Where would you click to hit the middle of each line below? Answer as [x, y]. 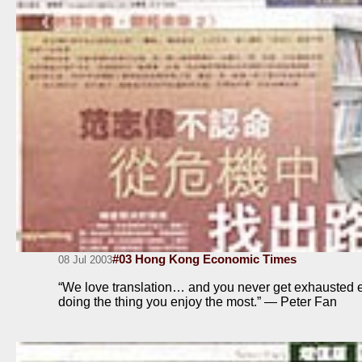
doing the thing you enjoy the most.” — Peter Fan [198, 302]
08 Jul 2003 [85, 260]
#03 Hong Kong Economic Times [204, 259]
